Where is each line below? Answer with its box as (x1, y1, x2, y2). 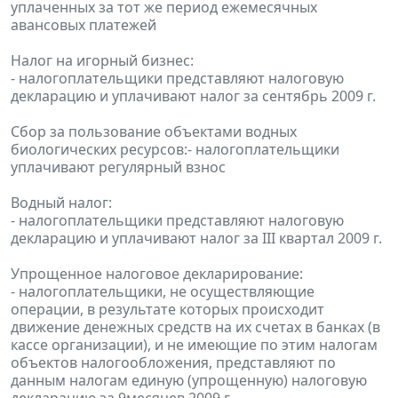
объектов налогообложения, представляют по (11, 353, 336, 373)
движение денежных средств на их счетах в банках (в (11, 317, 380, 338)
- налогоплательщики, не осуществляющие (11, 282, 314, 302)
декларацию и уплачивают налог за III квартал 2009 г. (11, 228, 382, 249)
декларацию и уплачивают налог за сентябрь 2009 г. (11, 86, 376, 107)
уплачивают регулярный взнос (11, 157, 226, 178)
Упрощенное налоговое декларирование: (11, 264, 303, 284)
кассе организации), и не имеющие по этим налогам (11, 335, 378, 355)
